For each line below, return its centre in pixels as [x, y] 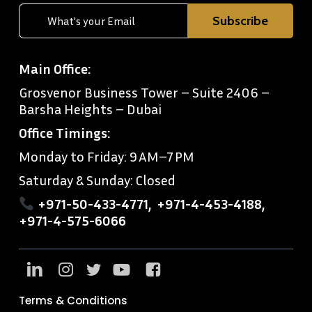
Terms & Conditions [73, 300]
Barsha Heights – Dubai [90, 108]
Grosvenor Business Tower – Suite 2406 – [144, 92]
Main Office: [54, 68]
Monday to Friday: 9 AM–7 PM [106, 156]
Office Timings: [64, 132]
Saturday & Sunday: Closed [97, 179]
